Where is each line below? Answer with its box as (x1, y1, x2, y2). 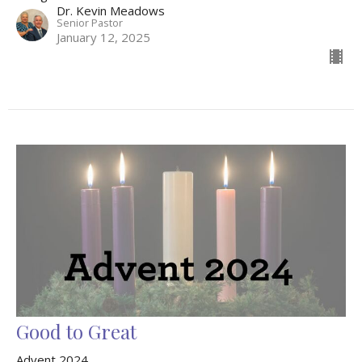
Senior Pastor (57, 15, 123, 30)
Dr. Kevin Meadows (57, 2, 165, 19)
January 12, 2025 (57, 28, 150, 45)
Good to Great (16, 318, 137, 344)
